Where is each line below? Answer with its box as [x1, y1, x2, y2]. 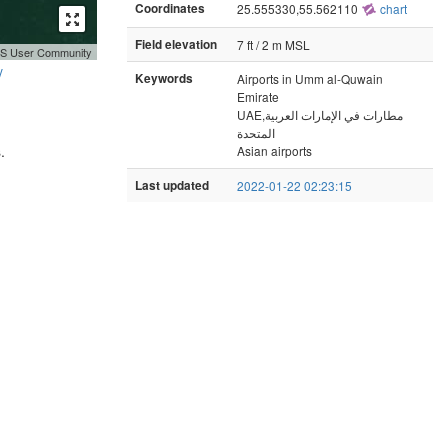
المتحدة [237, 123, 275, 141]
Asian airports [237, 141, 312, 159]
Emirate [237, 87, 279, 105]
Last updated [135, 176, 209, 194]
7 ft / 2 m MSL [237, 35, 310, 53]
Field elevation [135, 35, 217, 53]
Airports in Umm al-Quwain [237, 69, 383, 87]
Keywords [135, 69, 193, 87]
